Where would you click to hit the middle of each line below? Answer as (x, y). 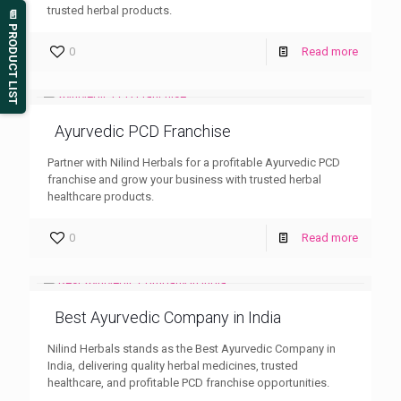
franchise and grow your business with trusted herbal (184, 179)
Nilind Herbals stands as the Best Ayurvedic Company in (192, 348)
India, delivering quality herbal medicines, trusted (173, 365)
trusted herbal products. (110, 10)
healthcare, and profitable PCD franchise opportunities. (188, 382)
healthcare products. (101, 196)
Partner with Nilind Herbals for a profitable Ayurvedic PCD (194, 162)
